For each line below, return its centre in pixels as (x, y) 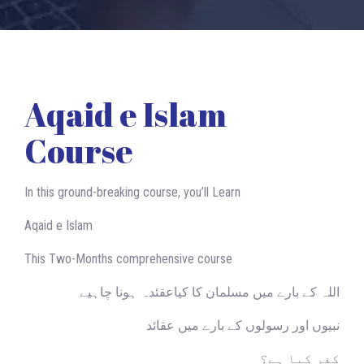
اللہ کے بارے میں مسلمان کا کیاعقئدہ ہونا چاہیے (210, 292)
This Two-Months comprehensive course (128, 259)
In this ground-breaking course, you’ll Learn (132, 192)
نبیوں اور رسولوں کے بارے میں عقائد (243, 325)
